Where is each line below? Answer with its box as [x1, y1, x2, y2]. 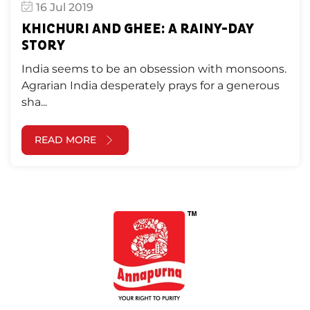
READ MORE [35, 134, 96, 147]
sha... [21, 95, 47, 109]
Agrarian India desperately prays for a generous [21, 79, 280, 93]
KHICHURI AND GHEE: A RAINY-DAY [21, 21, 254, 38]
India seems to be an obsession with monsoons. [21, 62, 286, 76]
